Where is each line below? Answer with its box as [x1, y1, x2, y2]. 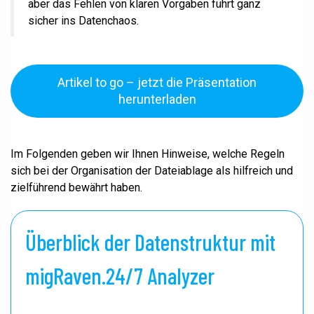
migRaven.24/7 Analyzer [25, 262, 214, 289]
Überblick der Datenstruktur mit [25, 228, 275, 255]
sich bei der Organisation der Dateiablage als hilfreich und [11, 164, 293, 177]
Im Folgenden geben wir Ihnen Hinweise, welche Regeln [11, 147, 285, 161]
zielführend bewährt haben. [11, 181, 142, 194]
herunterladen [118, 92, 196, 107]
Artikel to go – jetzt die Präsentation [57, 75, 257, 90]
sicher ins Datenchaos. [28, 14, 139, 27]
